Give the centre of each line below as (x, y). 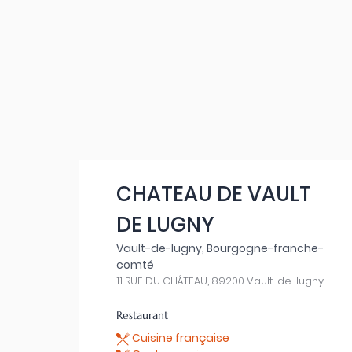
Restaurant (142, 315)
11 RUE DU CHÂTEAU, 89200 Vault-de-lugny (220, 281)
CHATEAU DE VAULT (214, 194)
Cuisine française (180, 338)
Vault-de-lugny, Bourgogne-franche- (220, 248)
